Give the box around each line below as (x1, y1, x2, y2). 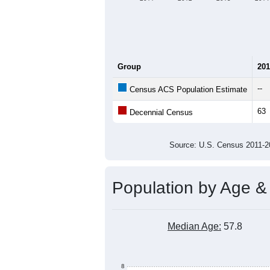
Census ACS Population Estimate (127, 84, 247, 94)
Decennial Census (127, 107, 193, 117)
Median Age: (168, 221, 221, 231)
